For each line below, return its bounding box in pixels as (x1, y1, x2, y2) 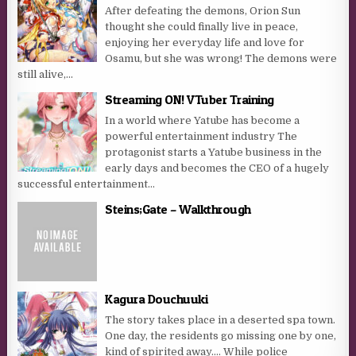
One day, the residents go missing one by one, (105, 329, 337, 342)
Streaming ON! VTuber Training (105, 91, 274, 107)
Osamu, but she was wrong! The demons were (105, 52, 338, 64)
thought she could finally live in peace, (105, 20, 299, 33)
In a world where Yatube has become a (105, 114, 300, 126)
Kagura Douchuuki (105, 290, 208, 307)
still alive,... (17, 68, 74, 80)
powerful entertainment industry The (105, 130, 298, 142)
